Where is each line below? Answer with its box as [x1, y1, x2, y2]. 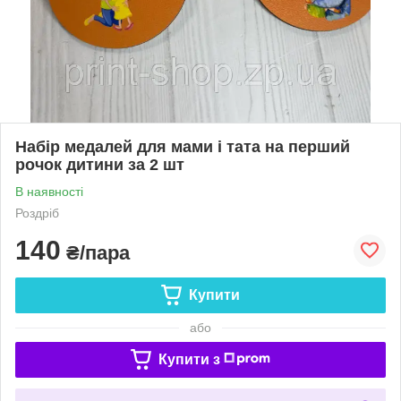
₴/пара [61, 241, 130, 264]
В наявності [15, 183, 83, 199]
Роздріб [15, 205, 59, 220]
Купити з [158, 351, 220, 367]
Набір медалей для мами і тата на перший [15, 137, 350, 156]
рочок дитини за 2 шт [15, 155, 184, 174]
